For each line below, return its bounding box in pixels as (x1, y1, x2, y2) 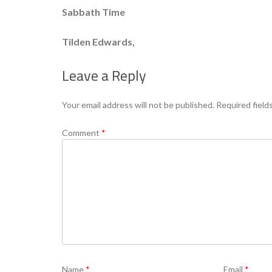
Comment (62, 127, 101, 138)
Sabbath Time (62, 6, 125, 18)
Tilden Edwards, (62, 36, 135, 47)
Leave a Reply (62, 64, 146, 86)
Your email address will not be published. (62, 100, 214, 110)
